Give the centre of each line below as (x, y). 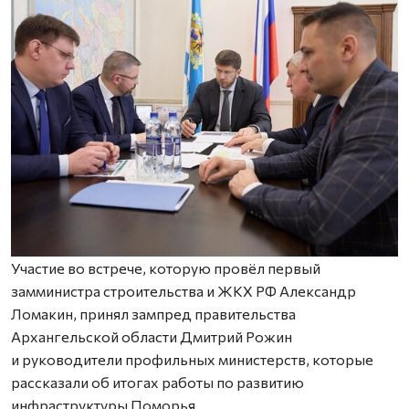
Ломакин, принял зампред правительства (153, 314)
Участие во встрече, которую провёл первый (166, 268)
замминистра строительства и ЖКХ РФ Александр (184, 291)
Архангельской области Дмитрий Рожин (152, 336)
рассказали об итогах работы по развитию (157, 382)
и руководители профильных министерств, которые (192, 359)
